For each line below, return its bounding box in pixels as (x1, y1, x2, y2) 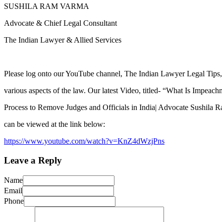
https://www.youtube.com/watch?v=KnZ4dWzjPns (4, 137, 165, 146)
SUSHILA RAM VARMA (4, 2, 89, 11)
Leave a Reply (4, 155, 62, 166)
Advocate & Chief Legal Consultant (4, 19, 117, 28)
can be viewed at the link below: (4, 120, 105, 129)
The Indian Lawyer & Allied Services (4, 36, 121, 45)
